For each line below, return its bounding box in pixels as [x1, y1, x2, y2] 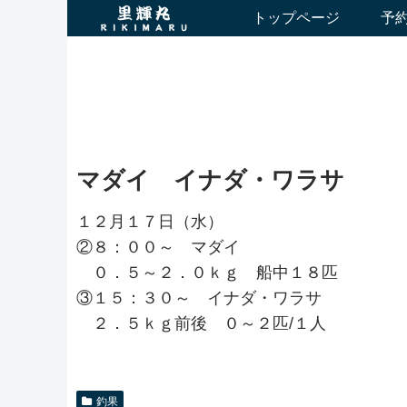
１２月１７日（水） [76, 213, 223, 231]
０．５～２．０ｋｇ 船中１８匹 [76, 263, 338, 282]
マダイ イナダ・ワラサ [76, 166, 344, 194]
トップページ [253, 10, 341, 25]
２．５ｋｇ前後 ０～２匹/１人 [76, 314, 326, 333]
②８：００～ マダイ [76, 238, 240, 256]
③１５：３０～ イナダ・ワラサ [76, 289, 322, 307]
